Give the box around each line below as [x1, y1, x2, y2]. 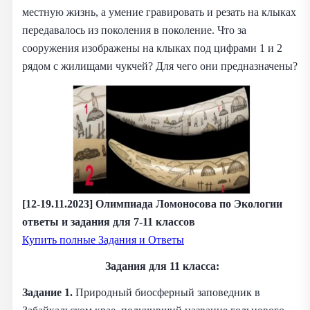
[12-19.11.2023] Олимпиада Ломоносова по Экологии [22, 197, 282, 210]
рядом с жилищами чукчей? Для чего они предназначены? [22, 59, 298, 73]
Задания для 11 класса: [104, 259, 219, 273]
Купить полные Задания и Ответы [22, 232, 184, 246]
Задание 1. [22, 285, 75, 299]
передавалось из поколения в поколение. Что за [22, 23, 246, 37]
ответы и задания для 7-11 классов [22, 215, 195, 228]
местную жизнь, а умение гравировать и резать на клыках [22, 5, 296, 19]
